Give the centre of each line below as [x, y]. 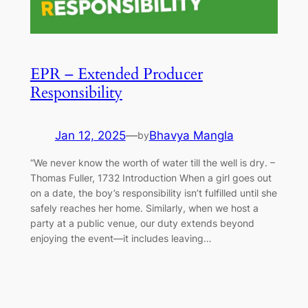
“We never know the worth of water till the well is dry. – [152, 163]
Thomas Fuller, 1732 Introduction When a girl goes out [151, 178]
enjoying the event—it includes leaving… [121, 239]
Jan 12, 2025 [90, 135]
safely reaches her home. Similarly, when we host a [144, 208]
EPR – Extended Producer [116, 74]
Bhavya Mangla [191, 135]
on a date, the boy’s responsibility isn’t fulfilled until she [153, 193]
